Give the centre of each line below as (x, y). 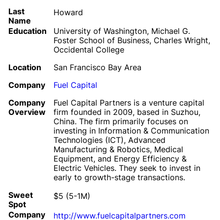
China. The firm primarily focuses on (121, 121)
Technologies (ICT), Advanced (110, 140)
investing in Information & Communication (131, 131)
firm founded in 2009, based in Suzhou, (127, 112)
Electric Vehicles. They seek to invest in (127, 168)
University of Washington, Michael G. (122, 31)
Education (27, 31)
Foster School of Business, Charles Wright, (132, 40)
